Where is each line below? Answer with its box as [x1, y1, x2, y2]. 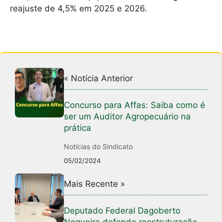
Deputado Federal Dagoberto [64, 206, 181, 216]
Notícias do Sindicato [64, 142, 133, 151]
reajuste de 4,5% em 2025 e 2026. [10, 3, 147, 13]
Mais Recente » [64, 179, 125, 189]
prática [64, 123, 92, 133]
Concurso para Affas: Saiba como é [64, 100, 206, 111]
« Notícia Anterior [64, 73, 133, 84]
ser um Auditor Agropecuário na [64, 111, 191, 122]
